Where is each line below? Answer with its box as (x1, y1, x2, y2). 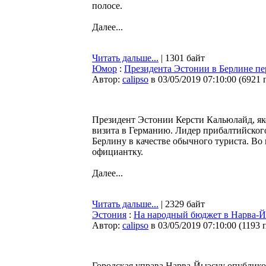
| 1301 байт (159, 53, 205, 63)
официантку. (92, 147, 143, 157)
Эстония (92, 210, 126, 220)
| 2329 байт (159, 199, 205, 209)
